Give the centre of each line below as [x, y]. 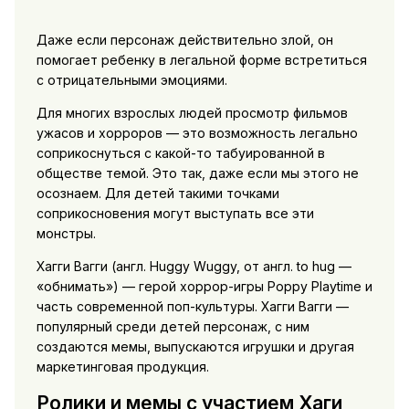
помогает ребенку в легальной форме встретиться [201, 60]
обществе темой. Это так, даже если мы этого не [197, 173]
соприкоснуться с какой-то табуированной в [180, 153]
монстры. [66, 234]
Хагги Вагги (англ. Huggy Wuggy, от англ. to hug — [194, 267]
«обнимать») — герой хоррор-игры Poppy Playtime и [204, 287]
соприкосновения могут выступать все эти [175, 214]
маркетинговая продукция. [122, 367]
